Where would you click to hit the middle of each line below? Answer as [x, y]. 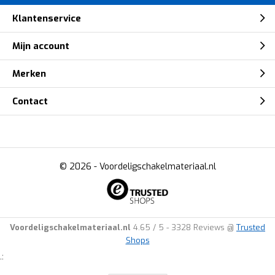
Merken [29, 73]
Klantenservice [47, 18]
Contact [30, 101]
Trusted [251, 228]
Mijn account [41, 46]
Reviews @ [215, 228]
